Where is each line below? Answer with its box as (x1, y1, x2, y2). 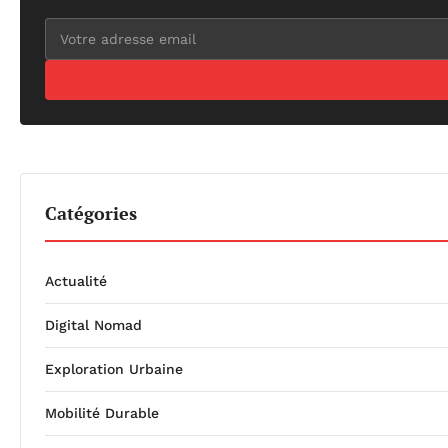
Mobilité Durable (45, 405, 159, 422)
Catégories (45, 201, 137, 226)
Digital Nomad (45, 317, 142, 334)
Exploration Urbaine (45, 361, 183, 378)
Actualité (45, 273, 107, 290)
